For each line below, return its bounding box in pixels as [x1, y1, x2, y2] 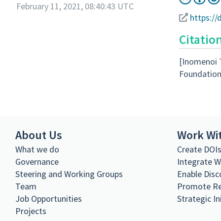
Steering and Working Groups [15, 168, 123, 180]
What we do [15, 144, 59, 155]
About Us [15, 127, 62, 143]
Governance [15, 156, 59, 168]
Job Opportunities [15, 193, 82, 205]
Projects [15, 205, 46, 217]
